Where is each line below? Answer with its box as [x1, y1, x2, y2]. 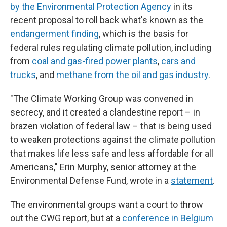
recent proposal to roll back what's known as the [10, 15, 203, 25]
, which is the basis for [99, 28, 188, 39]
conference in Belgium [122, 213, 213, 223]
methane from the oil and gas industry [56, 69, 208, 80]
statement [171, 175, 213, 186]
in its [171, 1, 193, 12]
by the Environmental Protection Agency [10, 1, 171, 12]
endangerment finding [10, 28, 99, 39]
